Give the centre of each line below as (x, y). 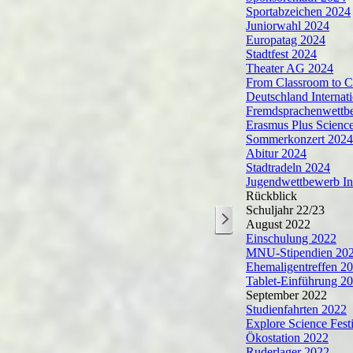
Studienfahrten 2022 (296, 309)
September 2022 (286, 295)
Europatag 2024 (286, 40)
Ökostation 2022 (287, 338)
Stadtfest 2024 (281, 54)
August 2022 (278, 224)
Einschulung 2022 (291, 238)
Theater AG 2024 (290, 68)
